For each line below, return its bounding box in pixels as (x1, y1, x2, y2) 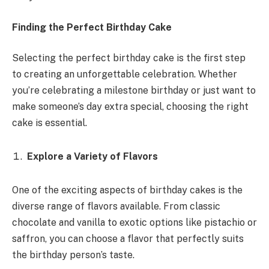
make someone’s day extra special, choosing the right (12, 101, 249, 113)
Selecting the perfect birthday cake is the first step (12, 52, 246, 64)
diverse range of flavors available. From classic (12, 200, 220, 212)
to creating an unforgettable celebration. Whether (12, 68, 237, 80)
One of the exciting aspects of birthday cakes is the (12, 184, 243, 196)
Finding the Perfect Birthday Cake (12, 21, 172, 33)
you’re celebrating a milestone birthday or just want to (12, 85, 256, 97)
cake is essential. (12, 117, 87, 129)
